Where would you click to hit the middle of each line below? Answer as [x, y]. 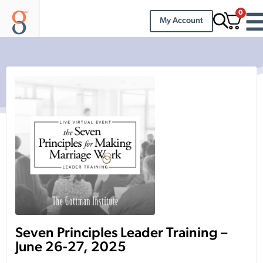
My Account [181, 21]
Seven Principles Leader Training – [121, 234]
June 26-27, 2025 [71, 248]
